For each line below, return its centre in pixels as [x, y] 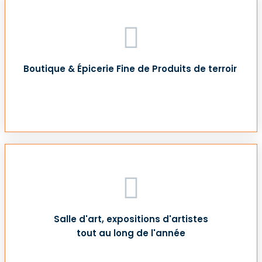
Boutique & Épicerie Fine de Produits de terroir [131, 69]
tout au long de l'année [131, 233]
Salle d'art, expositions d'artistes [131, 219]
